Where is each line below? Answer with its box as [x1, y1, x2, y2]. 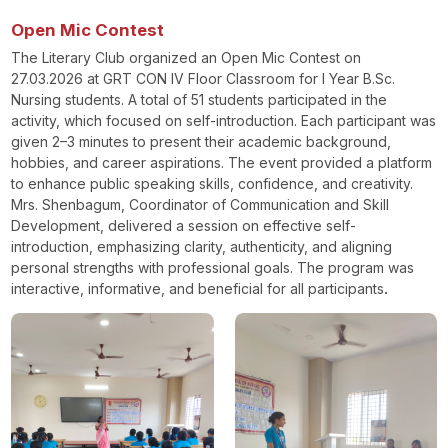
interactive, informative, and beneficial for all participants [11, 279, 385, 297]
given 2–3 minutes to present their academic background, [11, 132, 392, 150]
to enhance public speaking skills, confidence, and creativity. [11, 174, 414, 192]
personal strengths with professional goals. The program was [11, 258, 415, 276]
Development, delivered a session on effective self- [11, 216, 357, 234]
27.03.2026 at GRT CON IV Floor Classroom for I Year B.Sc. [11, 69, 396, 87]
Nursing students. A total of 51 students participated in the [11, 90, 388, 108]
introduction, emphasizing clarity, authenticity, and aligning [11, 237, 393, 255]
